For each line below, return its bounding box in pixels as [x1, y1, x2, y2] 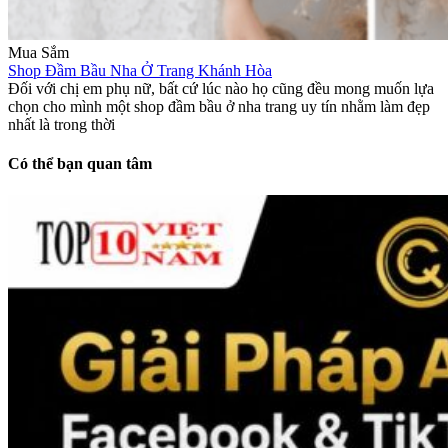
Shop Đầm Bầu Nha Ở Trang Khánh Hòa [8, 61, 272, 79]
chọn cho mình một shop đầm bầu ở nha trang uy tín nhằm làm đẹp [8, 97, 430, 115]
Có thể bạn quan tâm [8, 155, 152, 173]
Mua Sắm [8, 43, 69, 61]
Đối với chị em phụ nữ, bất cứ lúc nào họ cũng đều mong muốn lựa [8, 79, 434, 97]
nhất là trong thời [8, 115, 115, 133]
